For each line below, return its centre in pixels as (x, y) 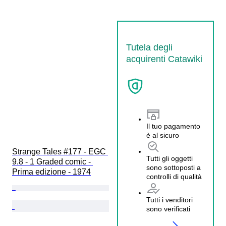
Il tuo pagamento (173, 126)
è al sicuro (163, 135)
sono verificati (168, 209)
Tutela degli (149, 47)
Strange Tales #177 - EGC (60, 151)
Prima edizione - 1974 (51, 172)
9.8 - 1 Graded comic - (52, 161)
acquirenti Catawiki (164, 59)
